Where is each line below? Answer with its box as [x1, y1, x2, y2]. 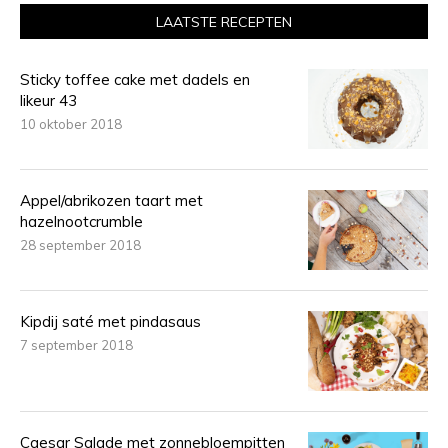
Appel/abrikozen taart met [20, 191, 203, 210]
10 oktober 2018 [20, 116, 122, 132]
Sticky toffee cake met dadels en [20, 70, 250, 89]
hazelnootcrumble [20, 212, 143, 231]
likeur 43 [20, 91, 77, 110]
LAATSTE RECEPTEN [156, 13, 292, 31]
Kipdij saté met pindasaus [20, 312, 201, 331]
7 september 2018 [20, 337, 133, 353]
